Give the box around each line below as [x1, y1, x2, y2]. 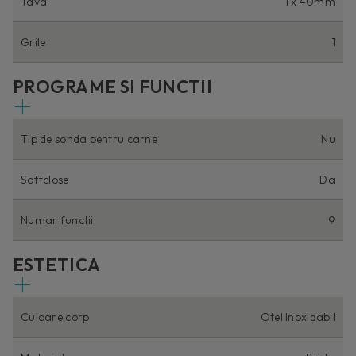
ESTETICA [13, 253, 101, 276]
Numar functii [21, 212, 94, 227]
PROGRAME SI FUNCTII [13, 75, 213, 98]
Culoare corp [21, 309, 90, 324]
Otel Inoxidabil [260, 309, 335, 324]
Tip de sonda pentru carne [21, 131, 157, 146]
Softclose [21, 172, 69, 187]
